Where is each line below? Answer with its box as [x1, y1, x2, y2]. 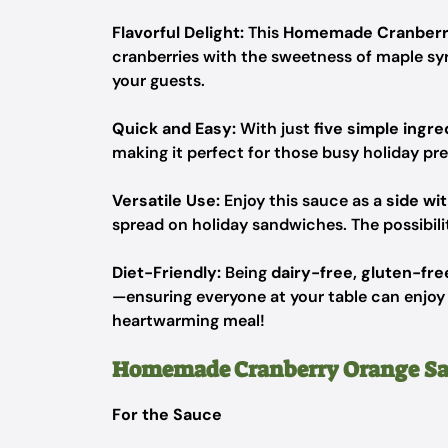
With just [236, 118, 314, 139]
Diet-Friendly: [112, 262, 221, 283]
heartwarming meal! [112, 310, 265, 331]
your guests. [112, 70, 205, 91]
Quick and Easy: [112, 118, 236, 139]
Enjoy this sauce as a [220, 190, 386, 211]
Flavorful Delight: [112, 22, 244, 43]
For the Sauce [112, 404, 222, 425]
